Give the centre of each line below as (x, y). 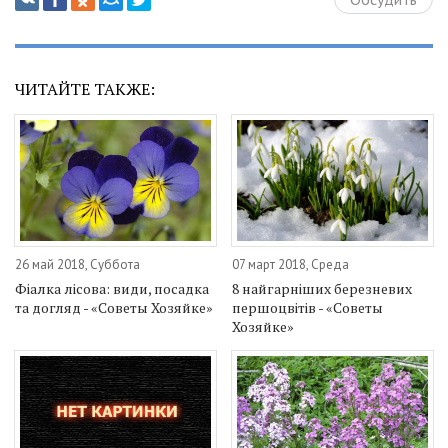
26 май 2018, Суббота (77, 264)
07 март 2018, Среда (291, 264)
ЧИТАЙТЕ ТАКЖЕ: (85, 89)
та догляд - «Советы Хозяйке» (114, 307)
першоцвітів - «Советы (308, 307)
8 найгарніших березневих (322, 288)
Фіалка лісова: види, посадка (112, 288)
